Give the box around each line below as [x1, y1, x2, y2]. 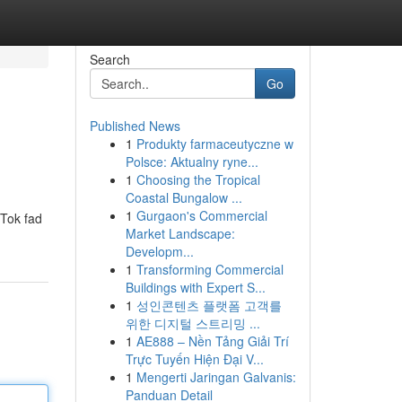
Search [89, 50, 130, 68]
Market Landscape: [125, 224, 235, 242]
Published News [89, 117, 180, 135]
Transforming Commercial [135, 260, 284, 278]
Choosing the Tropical [135, 170, 260, 188]
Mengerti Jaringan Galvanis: [135, 368, 296, 386]
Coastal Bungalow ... [125, 188, 242, 206]
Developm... [125, 242, 194, 260]
